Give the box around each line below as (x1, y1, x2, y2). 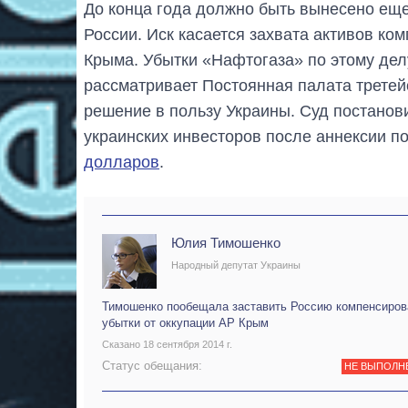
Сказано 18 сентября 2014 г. (102, 339, 232, 351)
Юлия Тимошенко (171, 234, 280, 250)
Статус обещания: (102, 358, 202, 372)
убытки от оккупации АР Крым (102, 315, 269, 330)
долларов (84, 152, 159, 171)
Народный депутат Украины (171, 259, 301, 270)
